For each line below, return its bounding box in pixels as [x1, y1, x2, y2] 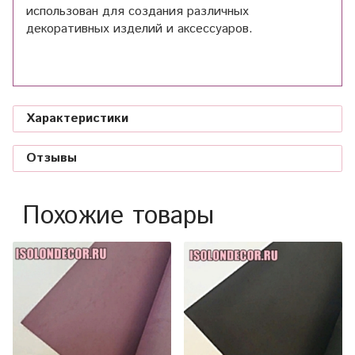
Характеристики [26, 109, 128, 128]
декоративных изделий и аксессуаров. [26, 20, 253, 39]
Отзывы [26, 149, 77, 168]
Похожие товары [22, 198, 214, 235]
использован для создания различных [26, 2, 249, 21]
